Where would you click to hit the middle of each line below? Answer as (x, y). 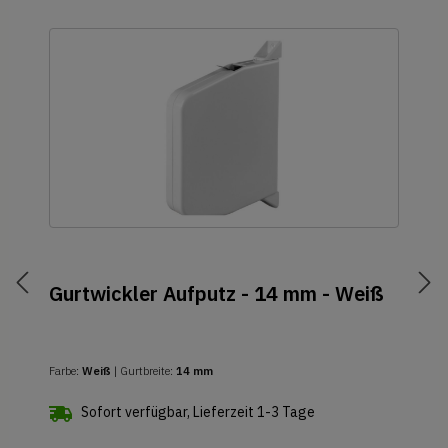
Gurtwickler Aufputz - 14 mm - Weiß (216, 293)
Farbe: (65, 370)
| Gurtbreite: (145, 370)
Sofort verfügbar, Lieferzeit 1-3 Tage (198, 411)
